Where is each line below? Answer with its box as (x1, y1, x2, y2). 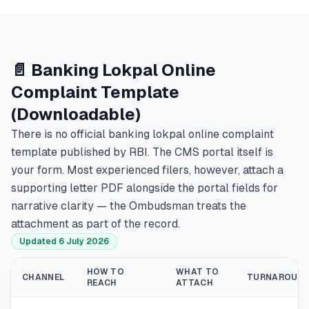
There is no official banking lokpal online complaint (11, 128, 274, 141)
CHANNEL (22, 272, 65, 282)
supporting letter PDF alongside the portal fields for (11, 181, 278, 195)
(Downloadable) (11, 105, 141, 123)
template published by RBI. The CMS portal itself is (11, 146, 273, 159)
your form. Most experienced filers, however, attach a (11, 163, 283, 177)
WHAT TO (176, 267, 219, 277)
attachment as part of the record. (11, 217, 180, 230)
